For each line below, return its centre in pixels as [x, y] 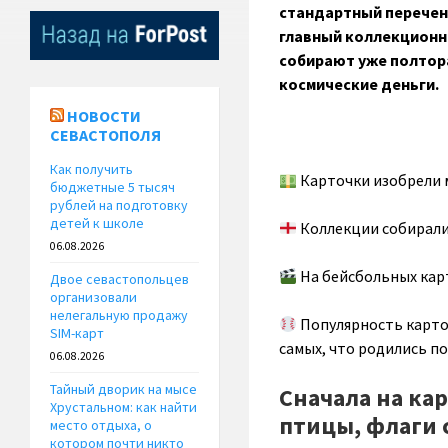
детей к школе [97, 223]
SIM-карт [77, 333]
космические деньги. [360, 84]
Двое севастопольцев [119, 279]
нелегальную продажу [119, 315]
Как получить [91, 169]
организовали [93, 297]
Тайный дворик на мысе [123, 389]
